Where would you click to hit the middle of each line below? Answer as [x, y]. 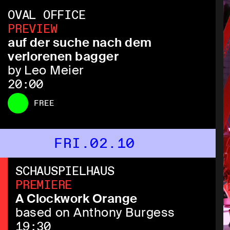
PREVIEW [33, 29]
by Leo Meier [46, 70]
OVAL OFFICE [47, 15]
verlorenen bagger [63, 56]
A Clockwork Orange [76, 199]
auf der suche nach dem [80, 43]
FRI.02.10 [94, 143]
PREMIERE [44, 185]
